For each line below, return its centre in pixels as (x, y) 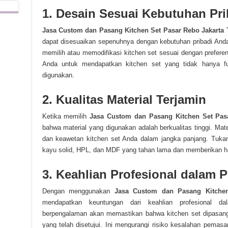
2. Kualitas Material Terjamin (124, 99)
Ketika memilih (66, 116)
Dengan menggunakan (78, 191)
